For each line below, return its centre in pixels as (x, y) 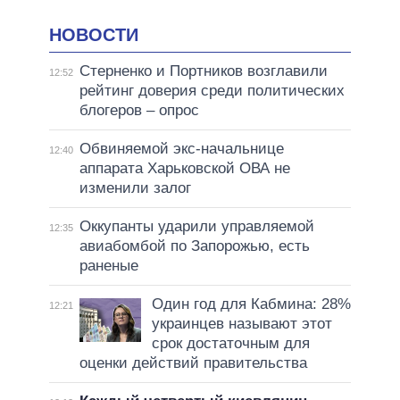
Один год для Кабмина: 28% (251, 304)
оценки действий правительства (193, 363)
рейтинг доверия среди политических (212, 91)
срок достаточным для (230, 344)
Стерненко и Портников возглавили (203, 71)
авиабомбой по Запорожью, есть (194, 246)
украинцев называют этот (242, 324)
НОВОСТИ (94, 34)
